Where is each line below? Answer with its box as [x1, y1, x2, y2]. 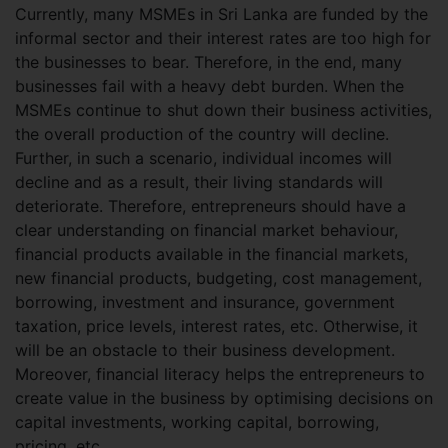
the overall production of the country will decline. [15, 124, 389, 145]
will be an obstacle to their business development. [15, 340, 395, 361]
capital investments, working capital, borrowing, [15, 412, 379, 433]
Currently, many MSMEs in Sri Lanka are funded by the [15, 4, 428, 25]
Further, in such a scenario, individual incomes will [15, 148, 392, 169]
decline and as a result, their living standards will [15, 172, 383, 193]
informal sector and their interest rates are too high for [15, 28, 431, 49]
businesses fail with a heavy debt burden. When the [15, 76, 404, 97]
